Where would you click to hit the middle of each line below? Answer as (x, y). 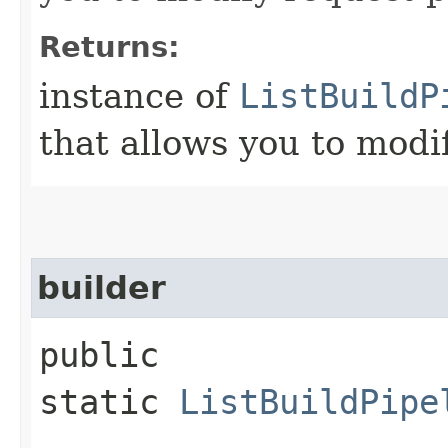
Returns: (109, 46)
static (109, 401)
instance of (139, 95)
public (99, 354)
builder (101, 287)
